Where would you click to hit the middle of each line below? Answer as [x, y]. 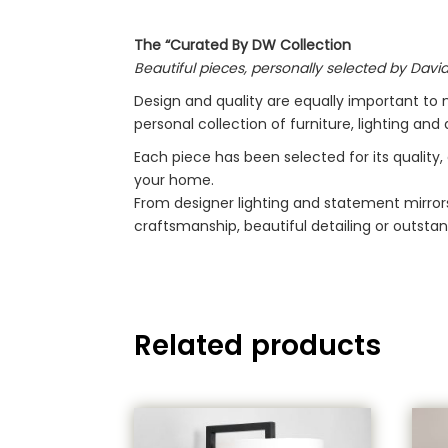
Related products [258, 345]
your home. [174, 179]
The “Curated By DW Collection [243, 44]
